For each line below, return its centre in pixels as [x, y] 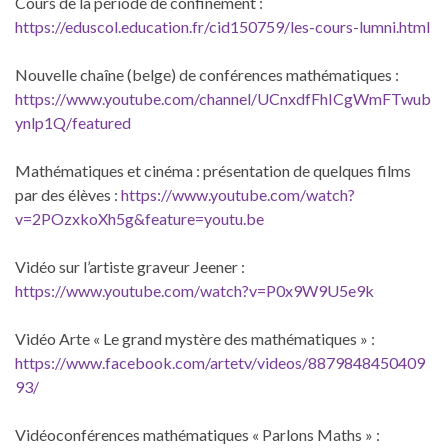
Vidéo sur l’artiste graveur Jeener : [130, 266]
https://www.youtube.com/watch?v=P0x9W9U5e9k [194, 290]
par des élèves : [68, 194]
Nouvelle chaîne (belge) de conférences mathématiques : [207, 74]
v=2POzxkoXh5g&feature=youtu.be [139, 218]
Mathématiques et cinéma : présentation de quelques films [213, 170]
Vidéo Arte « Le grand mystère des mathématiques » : [195, 338]
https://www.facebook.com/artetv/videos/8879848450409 [220, 362]
